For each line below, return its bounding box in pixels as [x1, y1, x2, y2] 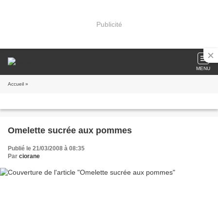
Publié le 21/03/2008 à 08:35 [8, 145, 85, 152]
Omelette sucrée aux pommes [8, 126, 132, 135]
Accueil [8, 81, 24, 87]
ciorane [19, 153, 40, 160]
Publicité [96, 20, 122, 28]
